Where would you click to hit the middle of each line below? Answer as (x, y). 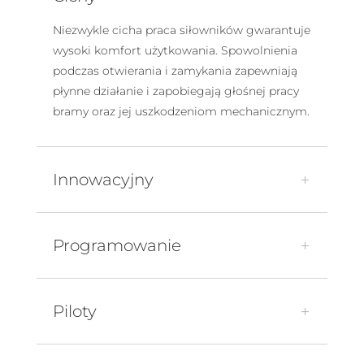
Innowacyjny (103, 180)
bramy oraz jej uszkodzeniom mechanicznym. (181, 112)
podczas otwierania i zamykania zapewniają (175, 71)
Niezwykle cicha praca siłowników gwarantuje (181, 30)
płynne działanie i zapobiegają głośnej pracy (175, 91)
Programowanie (117, 246)
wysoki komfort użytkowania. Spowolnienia (175, 51)
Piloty (74, 312)
